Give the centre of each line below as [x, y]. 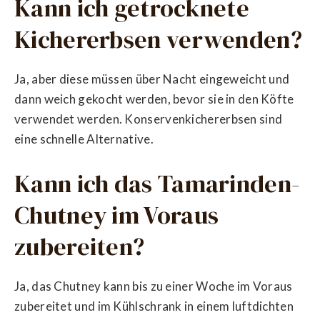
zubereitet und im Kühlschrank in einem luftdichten [154, 306]
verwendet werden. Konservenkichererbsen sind [149, 119]
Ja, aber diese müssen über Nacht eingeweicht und [152, 79]
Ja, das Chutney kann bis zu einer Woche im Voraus [154, 286]
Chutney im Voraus [117, 215]
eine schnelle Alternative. [84, 139]
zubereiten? [80, 246]
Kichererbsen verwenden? [158, 39]
